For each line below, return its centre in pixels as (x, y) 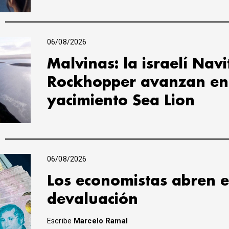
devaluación (93, 200)
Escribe (61, 221)
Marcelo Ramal (101, 221)
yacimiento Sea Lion (121, 101)
